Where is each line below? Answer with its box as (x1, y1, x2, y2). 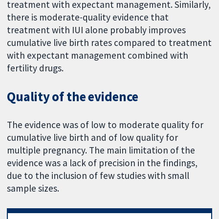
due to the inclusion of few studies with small (7, 169, 190, 181)
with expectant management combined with (7, 49, 189, 61)
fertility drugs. (7, 62, 64, 74)
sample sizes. (7, 182, 60, 194)
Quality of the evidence (7, 88, 139, 105)
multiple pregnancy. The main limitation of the (7, 144, 196, 156)
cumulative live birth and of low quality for (7, 131, 178, 143)
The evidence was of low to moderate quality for (7, 118, 204, 131)
